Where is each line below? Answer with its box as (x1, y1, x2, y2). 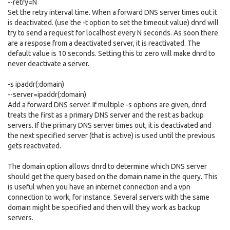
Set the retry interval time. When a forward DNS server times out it (8, 8, 217, 16)
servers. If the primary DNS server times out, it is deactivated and (8, 121, 212, 129)
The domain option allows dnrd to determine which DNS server (8, 162, 207, 170)
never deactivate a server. (8, 60, 89, 68)
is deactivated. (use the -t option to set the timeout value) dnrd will (8, 18, 219, 27)
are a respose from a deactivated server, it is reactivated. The (8, 39, 200, 47)
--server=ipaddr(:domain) (8, 90, 86, 99)
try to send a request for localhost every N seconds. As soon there (8, 29, 218, 37)
